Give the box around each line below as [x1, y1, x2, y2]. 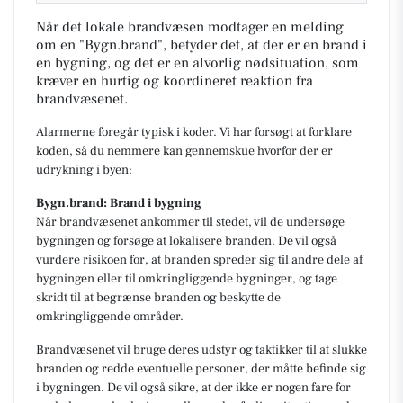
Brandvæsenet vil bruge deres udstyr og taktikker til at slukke [36, 341, 367, 358]
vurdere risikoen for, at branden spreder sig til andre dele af [36, 251, 363, 268]
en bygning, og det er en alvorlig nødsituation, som [36, 53, 359, 72]
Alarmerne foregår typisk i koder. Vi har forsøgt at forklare [36, 123, 352, 140]
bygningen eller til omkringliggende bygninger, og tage [36, 270, 337, 287]
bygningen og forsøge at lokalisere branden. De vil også [36, 232, 336, 249]
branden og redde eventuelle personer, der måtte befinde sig [36, 360, 366, 377]
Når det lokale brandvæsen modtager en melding [36, 17, 344, 36]
